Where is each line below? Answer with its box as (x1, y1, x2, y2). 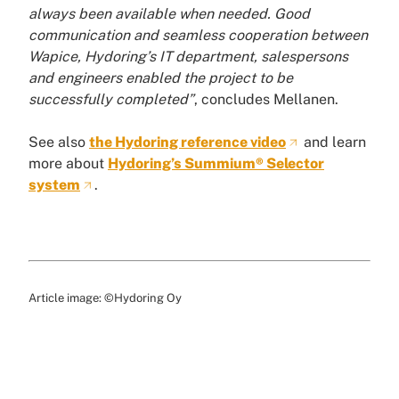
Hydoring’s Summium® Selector (108, 155, 324, 173)
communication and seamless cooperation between (28, 27, 368, 45)
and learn (300, 134, 366, 151)
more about (28, 155, 108, 173)
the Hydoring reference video (89, 134, 286, 151)
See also (28, 134, 89, 151)
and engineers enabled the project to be (28, 69, 293, 87)
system (28, 176, 80, 194)
